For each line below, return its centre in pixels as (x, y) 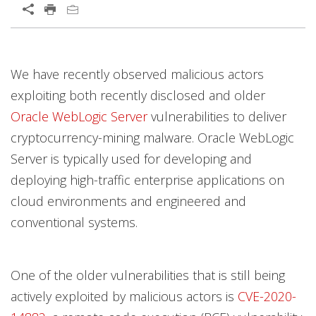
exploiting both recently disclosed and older (138, 95)
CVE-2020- (267, 296)
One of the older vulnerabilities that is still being (148, 275)
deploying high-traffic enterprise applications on (147, 180)
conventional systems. (74, 222)
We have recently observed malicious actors (137, 74)
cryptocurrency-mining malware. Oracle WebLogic (152, 138)
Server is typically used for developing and (131, 159)
